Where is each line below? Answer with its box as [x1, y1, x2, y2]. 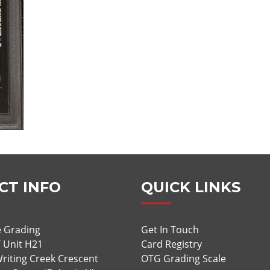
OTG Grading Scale [141, 252, 227, 266]
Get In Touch [141, 223, 199, 237]
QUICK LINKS [141, 178, 241, 196]
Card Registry [141, 237, 202, 251]
